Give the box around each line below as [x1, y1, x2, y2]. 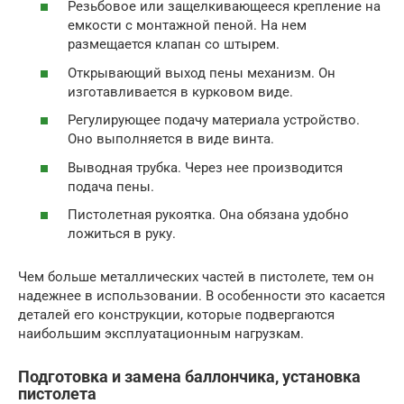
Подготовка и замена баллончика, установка [18, 367, 361, 386]
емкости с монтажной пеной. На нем [68, 17, 307, 33]
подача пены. [68, 178, 154, 195]
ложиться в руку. [68, 225, 176, 242]
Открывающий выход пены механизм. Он [68, 64, 335, 81]
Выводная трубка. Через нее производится [68, 159, 343, 176]
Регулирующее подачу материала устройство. [68, 112, 360, 128]
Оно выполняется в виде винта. [68, 131, 274, 147]
